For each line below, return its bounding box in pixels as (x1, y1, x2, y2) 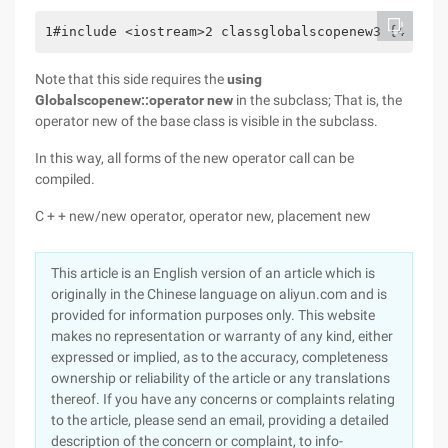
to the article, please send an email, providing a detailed (51, 412, 389, 428)
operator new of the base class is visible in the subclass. (35, 113, 378, 129)
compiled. (35, 171, 95, 187)
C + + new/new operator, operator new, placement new (35, 208, 371, 224)
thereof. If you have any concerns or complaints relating (51, 391, 395, 407)
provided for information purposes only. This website (51, 307, 375, 323)
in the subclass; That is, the (233, 92, 402, 108)
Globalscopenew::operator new (35, 92, 233, 108)
